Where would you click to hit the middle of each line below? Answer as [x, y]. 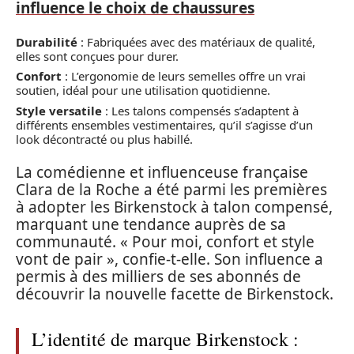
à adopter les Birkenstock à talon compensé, [174, 207]
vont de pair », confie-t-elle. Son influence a [169, 260]
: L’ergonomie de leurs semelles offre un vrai [184, 76]
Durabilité [47, 41]
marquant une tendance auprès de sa [151, 225]
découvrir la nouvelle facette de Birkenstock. [175, 294]
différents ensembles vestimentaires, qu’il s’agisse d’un [164, 124]
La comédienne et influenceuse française [162, 173]
